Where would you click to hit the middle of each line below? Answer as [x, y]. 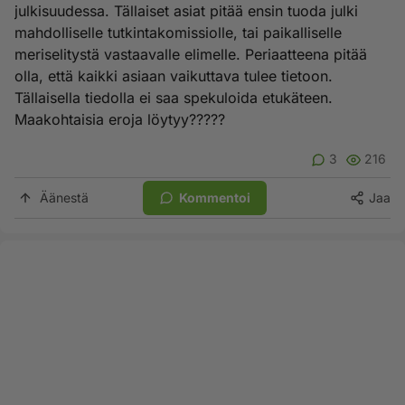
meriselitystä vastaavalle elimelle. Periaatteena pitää [191, 54]
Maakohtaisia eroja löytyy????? [120, 119]
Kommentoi [215, 198]
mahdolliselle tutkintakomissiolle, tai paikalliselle [178, 33]
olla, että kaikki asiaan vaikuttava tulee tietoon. [174, 76]
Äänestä [64, 198]
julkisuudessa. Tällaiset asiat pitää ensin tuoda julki [186, 11]
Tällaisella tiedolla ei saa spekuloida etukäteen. [174, 98]
